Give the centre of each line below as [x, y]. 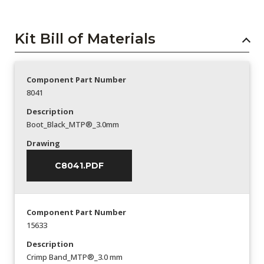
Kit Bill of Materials [85, 39]
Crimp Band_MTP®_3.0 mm [75, 257]
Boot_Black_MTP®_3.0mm [73, 125]
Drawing [43, 143]
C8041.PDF [79, 166]
